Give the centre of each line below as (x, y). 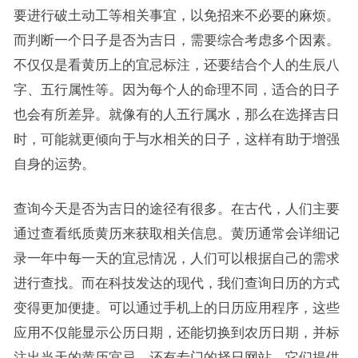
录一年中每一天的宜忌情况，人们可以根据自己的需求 (176, 259)
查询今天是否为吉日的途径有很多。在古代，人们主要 (176, 209)
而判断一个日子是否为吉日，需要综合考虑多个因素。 (176, 40)
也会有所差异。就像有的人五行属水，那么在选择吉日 (176, 115)
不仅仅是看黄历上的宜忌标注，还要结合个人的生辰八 (176, 65)
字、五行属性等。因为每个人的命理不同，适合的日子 (176, 90)
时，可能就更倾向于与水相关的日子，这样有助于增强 (176, 139)
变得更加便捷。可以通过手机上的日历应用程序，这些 (176, 308)
